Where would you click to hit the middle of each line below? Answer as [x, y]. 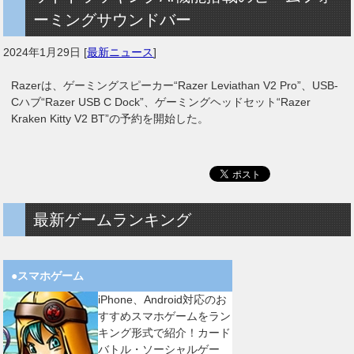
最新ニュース [121, 52]
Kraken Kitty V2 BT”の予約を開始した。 [110, 118]
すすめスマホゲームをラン [165, 316]
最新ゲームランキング [113, 219]
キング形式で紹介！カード [165, 332]
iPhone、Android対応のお [163, 299]
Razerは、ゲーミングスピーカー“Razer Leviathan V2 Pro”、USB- [175, 85]
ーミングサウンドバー [113, 19]
